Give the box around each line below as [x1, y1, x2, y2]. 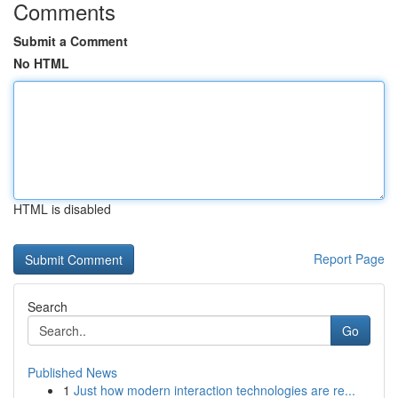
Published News [28, 363, 117, 381]
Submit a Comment [13, 32, 128, 50]
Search [28, 298, 68, 315]
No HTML [13, 54, 69, 72]
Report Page [314, 250, 385, 267]
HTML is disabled [13, 200, 111, 218]
